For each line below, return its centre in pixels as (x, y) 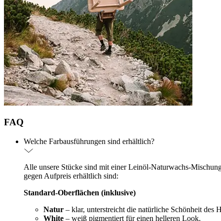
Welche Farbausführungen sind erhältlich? (89, 141)
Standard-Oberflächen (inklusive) (80, 192)
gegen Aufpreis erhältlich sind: (71, 176)
